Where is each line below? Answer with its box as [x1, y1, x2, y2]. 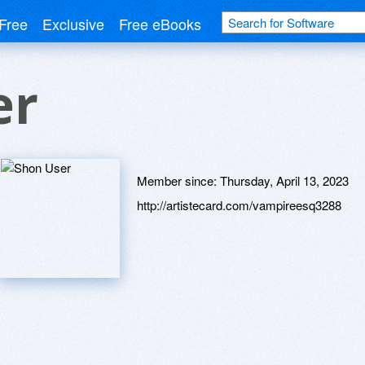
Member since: [137, 172, 220, 189]
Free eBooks [119, 13, 201, 34]
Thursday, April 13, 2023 [220, 172, 349, 189]
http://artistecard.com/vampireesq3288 [137, 196, 341, 213]
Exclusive [42, 13, 104, 34]
